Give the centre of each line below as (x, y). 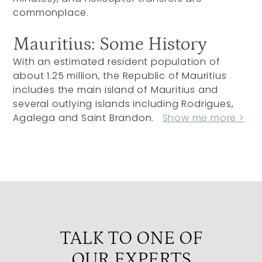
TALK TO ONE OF (131, 239)
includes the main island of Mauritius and (116, 90)
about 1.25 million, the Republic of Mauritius (120, 76)
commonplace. (51, 13)
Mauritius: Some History (110, 45)
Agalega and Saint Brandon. (88, 118)
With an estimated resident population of (117, 62)
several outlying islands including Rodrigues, (123, 104)
